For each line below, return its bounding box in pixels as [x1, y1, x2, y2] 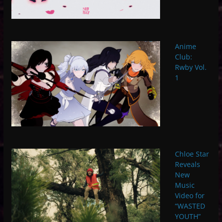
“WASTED [174, 201, 205, 211]
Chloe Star [174, 149, 209, 159]
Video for [174, 190, 205, 200]
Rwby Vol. [174, 62, 207, 72]
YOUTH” [174, 211, 201, 221]
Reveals [174, 159, 200, 169]
